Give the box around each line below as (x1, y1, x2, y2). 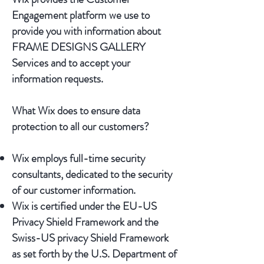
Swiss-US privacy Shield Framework (12, 230, 169, 246)
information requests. (12, 71, 103, 87)
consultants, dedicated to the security (12, 166, 172, 182)
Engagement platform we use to (12, 7, 150, 23)
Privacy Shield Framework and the (12, 214, 159, 230)
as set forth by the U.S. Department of (12, 246, 177, 262)
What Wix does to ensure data (12, 103, 140, 118)
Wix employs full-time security (12, 150, 145, 166)
